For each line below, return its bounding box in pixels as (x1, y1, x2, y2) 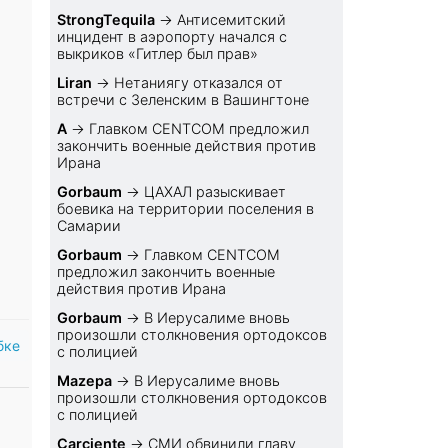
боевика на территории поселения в (57, 200, 315, 218)
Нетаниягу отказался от (114, 74, 284, 92)
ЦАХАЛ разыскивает (144, 183, 287, 201)
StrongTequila (57, 11, 156, 29)
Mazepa (57, 372, 113, 390)
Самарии (57, 217, 122, 235)
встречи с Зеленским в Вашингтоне (57, 91, 310, 109)
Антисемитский (177, 11, 287, 29)
